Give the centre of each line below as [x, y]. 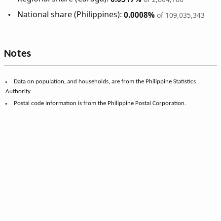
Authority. [19, 92]
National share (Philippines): [71, 15]
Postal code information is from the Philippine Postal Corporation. [100, 104]
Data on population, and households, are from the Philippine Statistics [105, 82]
